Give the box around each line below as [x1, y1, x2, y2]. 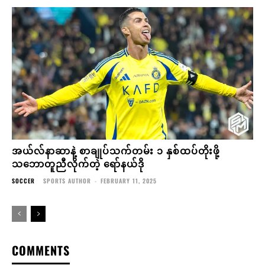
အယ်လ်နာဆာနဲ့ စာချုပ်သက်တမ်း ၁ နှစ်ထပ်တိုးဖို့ [12, 143, 220, 157]
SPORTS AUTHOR [43, 176, 91, 185]
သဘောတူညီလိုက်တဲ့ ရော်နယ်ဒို [12, 156, 144, 170]
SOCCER [12, 176, 35, 185]
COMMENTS [12, 241, 70, 259]
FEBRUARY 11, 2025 [101, 176, 157, 185]
